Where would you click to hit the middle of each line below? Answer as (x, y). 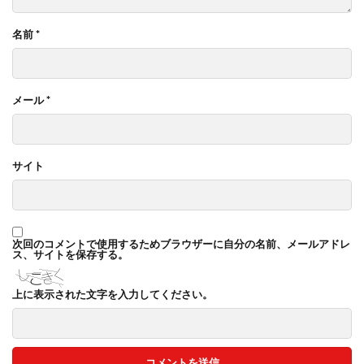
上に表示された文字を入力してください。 (113, 295)
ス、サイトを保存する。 (70, 255)
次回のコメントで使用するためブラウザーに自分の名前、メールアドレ (181, 244)
